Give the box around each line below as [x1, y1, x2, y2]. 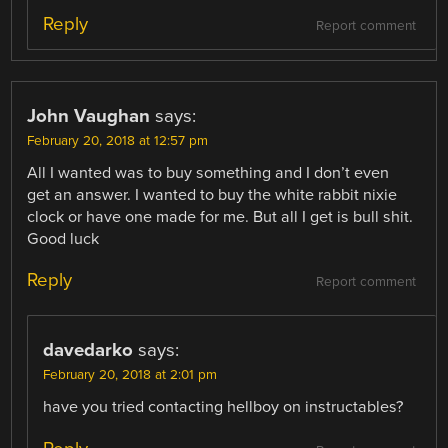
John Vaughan [27, 105, 151, 128]
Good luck [27, 229, 100, 250]
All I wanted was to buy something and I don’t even [27, 163, 390, 184]
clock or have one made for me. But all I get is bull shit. [27, 207, 414, 228]
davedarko [43, 339, 134, 362]
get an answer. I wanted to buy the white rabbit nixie [27, 185, 398, 206]
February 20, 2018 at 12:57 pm [27, 133, 209, 150]
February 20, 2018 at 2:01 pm [43, 367, 218, 384]
